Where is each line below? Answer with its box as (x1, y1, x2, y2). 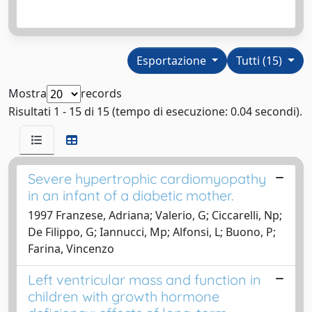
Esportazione (136, 52, 209, 68)
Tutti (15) (236, 52, 286, 68)
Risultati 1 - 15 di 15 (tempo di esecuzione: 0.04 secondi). (8, 103, 302, 119)
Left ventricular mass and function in (28, 270, 261, 288)
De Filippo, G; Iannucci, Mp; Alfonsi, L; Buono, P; (28, 224, 276, 240)
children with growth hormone (28, 287, 219, 305)
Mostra (8, 85, 47, 101)
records (81, 85, 122, 101)
